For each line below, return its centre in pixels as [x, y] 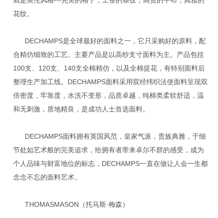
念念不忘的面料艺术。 [47, 177]
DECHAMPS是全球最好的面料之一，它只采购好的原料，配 [115, 41]
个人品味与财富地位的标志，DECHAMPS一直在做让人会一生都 [110, 163]
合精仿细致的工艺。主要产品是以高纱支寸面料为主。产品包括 [108, 54]
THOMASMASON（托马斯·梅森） [77, 204]
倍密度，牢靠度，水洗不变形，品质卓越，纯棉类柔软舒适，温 [108, 95]
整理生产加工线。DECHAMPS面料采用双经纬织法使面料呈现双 [110, 82]
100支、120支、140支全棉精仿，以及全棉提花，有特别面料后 [109, 68]
